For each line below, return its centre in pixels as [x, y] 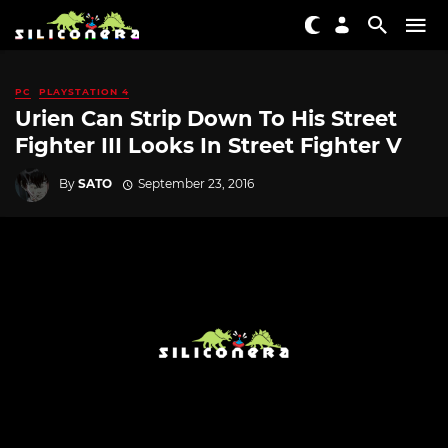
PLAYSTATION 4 [84, 91]
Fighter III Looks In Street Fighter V [208, 146]
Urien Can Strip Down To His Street [206, 119]
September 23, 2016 [195, 183]
